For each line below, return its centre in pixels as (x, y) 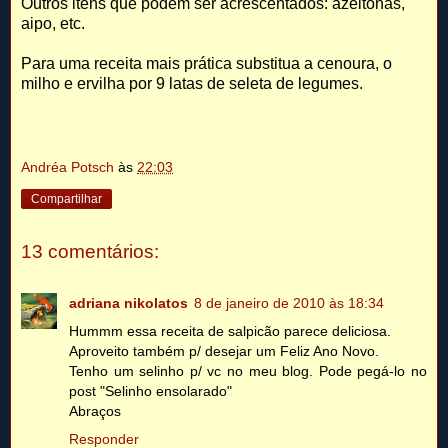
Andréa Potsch (67, 167)
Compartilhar (66, 199)
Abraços (95, 411)
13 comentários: (90, 251)
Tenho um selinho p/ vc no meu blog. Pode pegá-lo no (248, 371)
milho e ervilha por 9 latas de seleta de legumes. (192, 84)
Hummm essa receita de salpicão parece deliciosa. (230, 331)
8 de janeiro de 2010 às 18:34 (289, 303)
